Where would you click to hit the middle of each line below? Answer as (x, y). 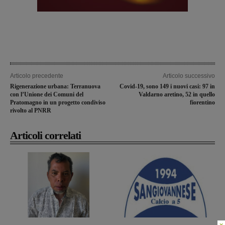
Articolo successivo (189, 76)
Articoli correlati (45, 135)
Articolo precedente (37, 76)
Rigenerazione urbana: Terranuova (55, 86)
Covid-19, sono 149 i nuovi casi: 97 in (167, 86)
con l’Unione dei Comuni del (47, 94)
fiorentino (202, 102)
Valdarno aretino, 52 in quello (177, 94)
